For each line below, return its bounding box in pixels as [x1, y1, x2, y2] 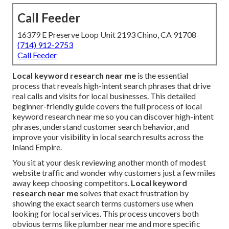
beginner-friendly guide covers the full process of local [12, 101, 202, 111]
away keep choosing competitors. [12, 178, 131, 188]
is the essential [136, 71, 188, 81]
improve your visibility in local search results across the [12, 132, 203, 142]
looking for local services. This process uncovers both [12, 209, 199, 219]
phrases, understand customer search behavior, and [12, 122, 189, 132]
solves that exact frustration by [78, 188, 189, 198]
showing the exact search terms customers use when [12, 198, 193, 209]
